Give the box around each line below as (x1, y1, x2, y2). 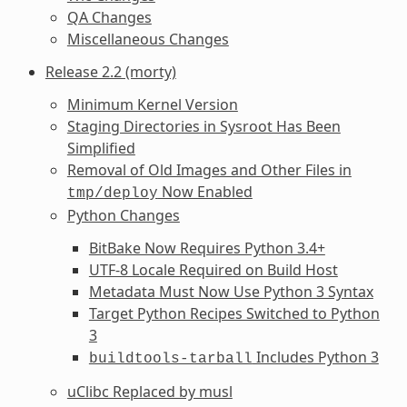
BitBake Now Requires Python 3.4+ (88, 237, 325, 258)
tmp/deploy (66, 184, 158, 202)
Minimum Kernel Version (66, 94, 238, 114)
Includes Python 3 (252, 346, 379, 367)
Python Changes (66, 204, 180, 225)
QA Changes (66, 6, 152, 27)
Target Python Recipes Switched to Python (88, 303, 380, 323)
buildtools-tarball (88, 350, 253, 367)
